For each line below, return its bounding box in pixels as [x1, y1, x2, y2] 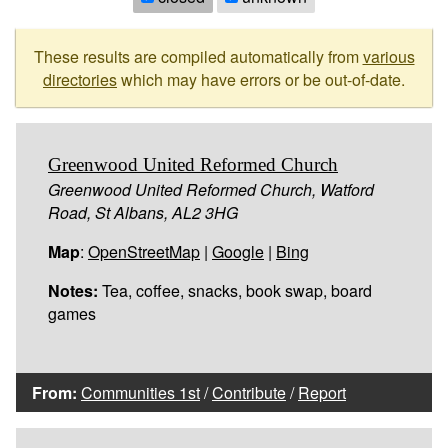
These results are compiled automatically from [33, 44, 363, 68]
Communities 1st [81, 380, 200, 404]
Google [212, 239, 264, 263]
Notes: [48, 278, 98, 302]
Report [298, 380, 346, 404]
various [362, 44, 415, 68]
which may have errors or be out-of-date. [117, 67, 405, 91]
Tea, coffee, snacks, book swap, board [98, 278, 372, 302]
